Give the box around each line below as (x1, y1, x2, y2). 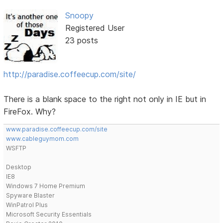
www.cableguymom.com (6, 135, 79, 143)
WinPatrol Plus (6, 201, 48, 209)
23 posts (65, 35, 98, 45)
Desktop (6, 163, 32, 171)
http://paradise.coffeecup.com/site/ (3, 69, 136, 80)
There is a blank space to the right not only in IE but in (3, 94, 207, 105)
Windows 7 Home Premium (6, 182, 86, 190)
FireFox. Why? (3, 107, 56, 117)
